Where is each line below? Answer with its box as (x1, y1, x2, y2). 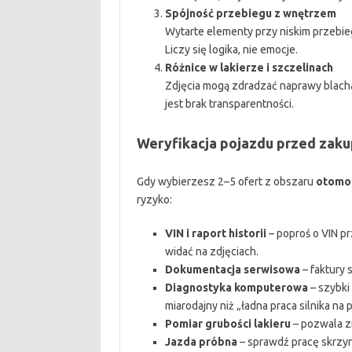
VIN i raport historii (164, 227, 266, 240)
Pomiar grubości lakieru (164, 317, 291, 330)
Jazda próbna (164, 335, 237, 348)
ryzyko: (136, 193, 172, 206)
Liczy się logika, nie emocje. (164, 43, 298, 56)
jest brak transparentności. (164, 97, 294, 110)
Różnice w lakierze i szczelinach (164, 61, 333, 74)
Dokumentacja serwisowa (164, 263, 300, 276)
